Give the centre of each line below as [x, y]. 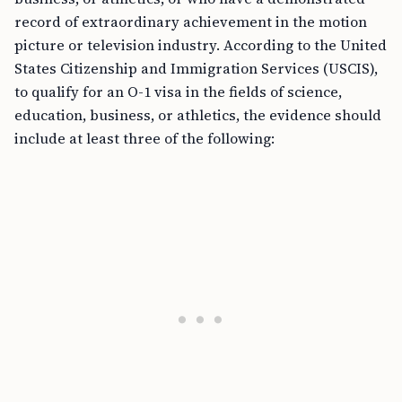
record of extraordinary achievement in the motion [191, 22]
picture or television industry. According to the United [201, 45]
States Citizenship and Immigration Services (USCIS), [196, 68]
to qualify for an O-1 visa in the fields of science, [178, 92]
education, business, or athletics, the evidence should [198, 115]
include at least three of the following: [144, 138]
